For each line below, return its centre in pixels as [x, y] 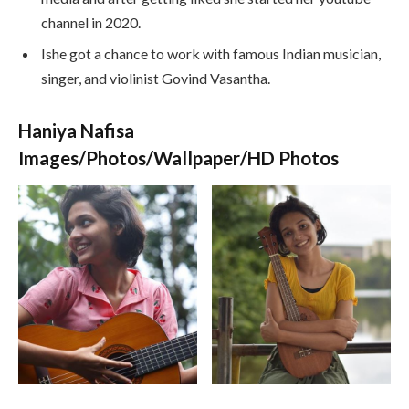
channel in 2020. [91, 23]
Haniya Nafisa [76, 130]
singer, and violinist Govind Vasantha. [156, 79]
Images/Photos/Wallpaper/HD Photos [178, 157]
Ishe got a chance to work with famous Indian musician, [211, 54]
